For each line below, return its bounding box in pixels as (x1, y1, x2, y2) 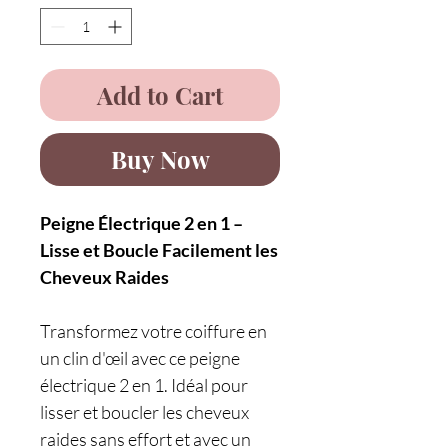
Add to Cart (97, 79, 223, 111)
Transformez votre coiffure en (40, 320, 267, 342)
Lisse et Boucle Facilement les (40, 239, 278, 261)
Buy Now (110, 143, 210, 175)
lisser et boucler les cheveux (40, 401, 249, 423)
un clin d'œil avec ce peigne (40, 347, 240, 369)
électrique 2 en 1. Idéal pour (40, 374, 248, 396)
